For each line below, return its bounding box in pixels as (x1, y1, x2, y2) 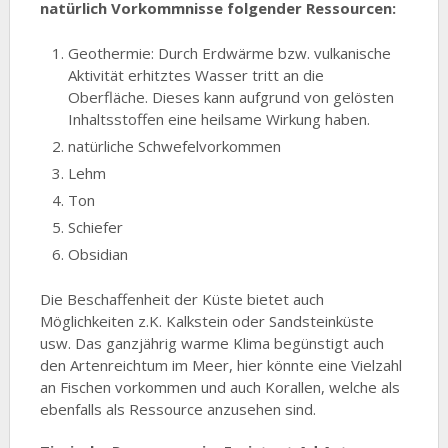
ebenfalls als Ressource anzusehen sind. (39, 399, 316, 420)
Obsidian (68, 243, 129, 264)
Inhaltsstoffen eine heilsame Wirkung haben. (68, 108, 371, 129)
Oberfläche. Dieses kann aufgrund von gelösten (68, 86, 395, 107)
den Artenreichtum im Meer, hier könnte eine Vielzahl (39, 355, 402, 376)
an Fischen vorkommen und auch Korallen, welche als (39, 377, 400, 398)
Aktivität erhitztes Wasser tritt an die (68, 64, 325, 85)
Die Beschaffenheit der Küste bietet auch (39, 289, 324, 310)
